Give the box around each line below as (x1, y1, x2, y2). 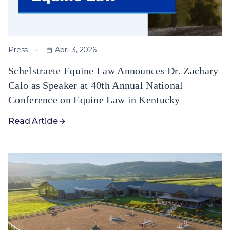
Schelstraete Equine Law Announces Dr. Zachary (8, 65, 219, 76)
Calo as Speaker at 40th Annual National (8, 80, 183, 91)
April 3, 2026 (55, 45, 97, 54)
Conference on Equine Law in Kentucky (8, 94, 180, 105)
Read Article (8, 116, 59, 126)
